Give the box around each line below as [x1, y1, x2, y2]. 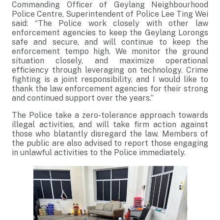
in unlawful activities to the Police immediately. [12, 148, 186, 157]
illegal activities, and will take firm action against [12, 120, 208, 129]
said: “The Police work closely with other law [12, 19, 208, 28]
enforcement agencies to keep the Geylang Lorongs [12, 28, 208, 37]
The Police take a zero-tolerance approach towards [12, 110, 208, 120]
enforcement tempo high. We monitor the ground [12, 47, 208, 56]
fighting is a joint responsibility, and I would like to [12, 75, 208, 84]
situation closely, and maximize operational [12, 56, 208, 65]
